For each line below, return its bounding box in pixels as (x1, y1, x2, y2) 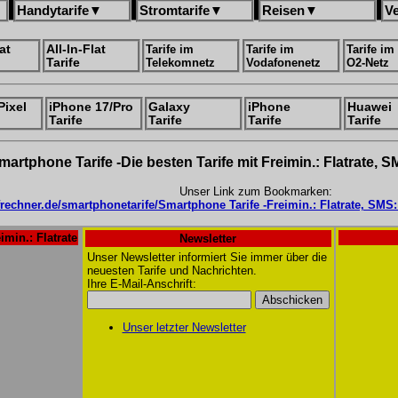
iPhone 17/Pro (49, 100, 133, 114)
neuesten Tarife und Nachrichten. (86, 264, 257, 277)
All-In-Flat (46, 43, 106, 56)
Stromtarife (139, 3, 210, 18)
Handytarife (17, 3, 89, 18)
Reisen (262, 3, 305, 18)
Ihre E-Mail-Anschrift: (86, 277, 196, 291)
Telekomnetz (146, 56, 215, 69)
